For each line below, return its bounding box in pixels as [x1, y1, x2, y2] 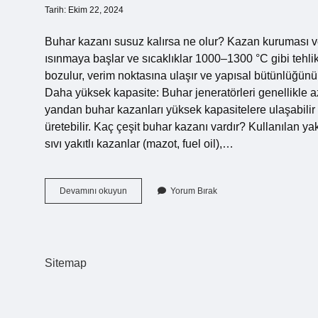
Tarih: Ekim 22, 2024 [45, 5, 124, 15]
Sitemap [45, 257, 87, 269]
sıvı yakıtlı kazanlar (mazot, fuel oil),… [45, 138, 234, 150]
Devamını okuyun [60, 186, 127, 196]
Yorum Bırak [170, 186, 217, 196]
